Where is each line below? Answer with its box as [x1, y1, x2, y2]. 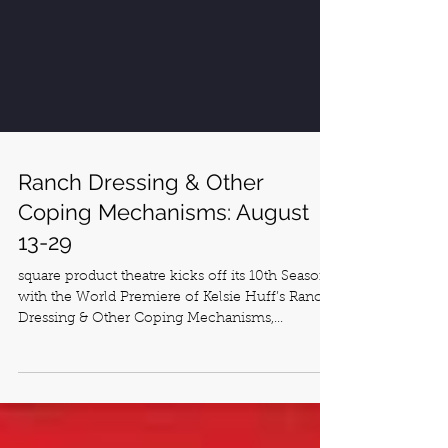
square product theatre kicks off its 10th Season [18, 342, 328, 356]
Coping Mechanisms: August [18, 271, 309, 297]
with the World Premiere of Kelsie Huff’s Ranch [18, 363, 331, 377]
